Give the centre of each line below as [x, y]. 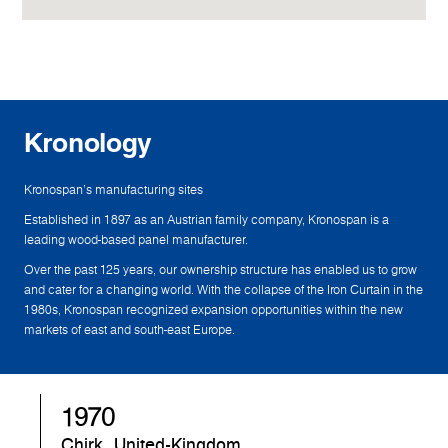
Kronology [87, 141]
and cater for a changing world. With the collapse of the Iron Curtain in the [223, 289]
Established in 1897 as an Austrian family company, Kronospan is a [206, 219]
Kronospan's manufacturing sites [113, 189]
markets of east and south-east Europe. [129, 329]
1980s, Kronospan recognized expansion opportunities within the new [213, 309]
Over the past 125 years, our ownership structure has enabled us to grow [220, 269]
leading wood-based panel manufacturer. [136, 239]
